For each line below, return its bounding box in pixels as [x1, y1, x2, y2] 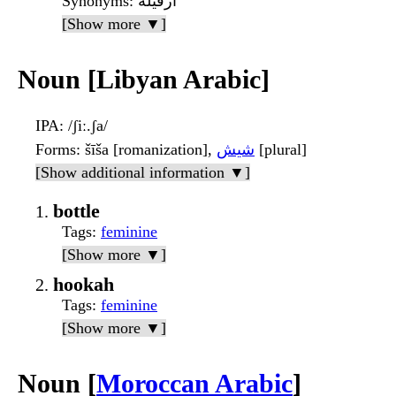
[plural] [255, 140, 307, 158]
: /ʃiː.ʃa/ [59, 116, 108, 134]
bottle [53, 199, 100, 222]
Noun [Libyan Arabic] [18, 64, 270, 94]
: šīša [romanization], [76, 140, 217, 158]
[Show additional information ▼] [35, 163, 250, 181]
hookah [53, 272, 114, 295]
